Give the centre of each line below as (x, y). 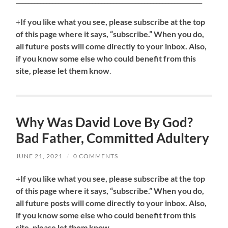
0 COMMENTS (96, 156)
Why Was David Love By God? (105, 122)
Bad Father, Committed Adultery (113, 138)
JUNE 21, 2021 (39, 156)
